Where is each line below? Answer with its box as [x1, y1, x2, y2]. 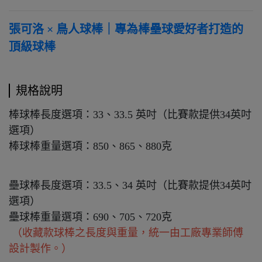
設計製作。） [9, 243, 72, 255]
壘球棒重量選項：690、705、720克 [9, 211, 172, 223]
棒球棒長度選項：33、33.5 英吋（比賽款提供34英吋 [9, 109, 251, 121]
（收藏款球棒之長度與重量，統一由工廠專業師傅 [9, 227, 243, 239]
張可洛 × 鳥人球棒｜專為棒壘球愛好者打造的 [9, 23, 243, 36]
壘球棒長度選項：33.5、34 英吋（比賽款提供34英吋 [9, 180, 251, 192]
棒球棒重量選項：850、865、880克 [9, 140, 172, 153]
